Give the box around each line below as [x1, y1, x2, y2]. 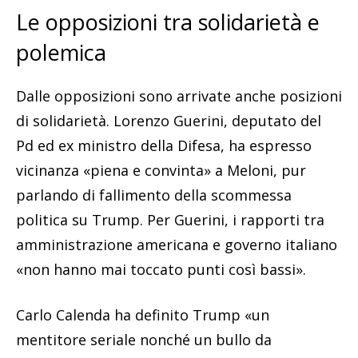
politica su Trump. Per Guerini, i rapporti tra [16, 210, 324, 230]
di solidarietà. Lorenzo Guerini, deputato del [16, 111, 321, 131]
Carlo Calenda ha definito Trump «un [16, 305, 269, 325]
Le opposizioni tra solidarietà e [16, 7, 320, 38]
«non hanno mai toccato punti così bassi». [16, 260, 306, 280]
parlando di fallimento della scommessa [16, 185, 292, 205]
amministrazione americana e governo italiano [16, 235, 337, 255]
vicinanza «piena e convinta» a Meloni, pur [16, 161, 306, 181]
